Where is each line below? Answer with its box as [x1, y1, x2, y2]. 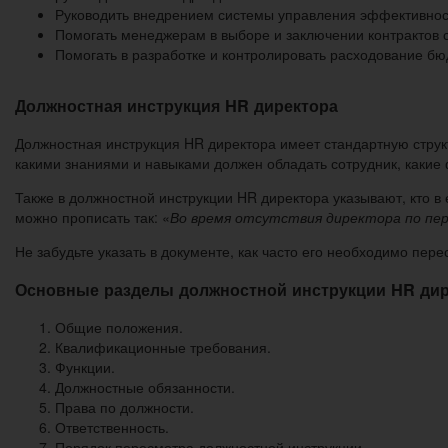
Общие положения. [55, 317, 183, 338]
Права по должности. [55, 397, 194, 418]
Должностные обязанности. [55, 377, 235, 398]
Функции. [55, 357, 115, 378]
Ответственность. [55, 417, 169, 438]
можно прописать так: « [15, 207, 170, 228]
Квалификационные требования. [55, 337, 271, 358]
